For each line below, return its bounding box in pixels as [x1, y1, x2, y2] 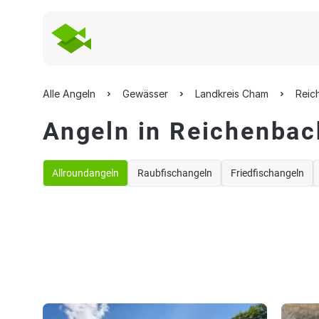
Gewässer [122, 88, 168, 100]
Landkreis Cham [195, 88, 268, 100]
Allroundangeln [52, 167, 119, 179]
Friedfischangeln [231, 167, 304, 179]
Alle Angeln [43, 88, 95, 100]
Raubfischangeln [137, 167, 212, 179]
